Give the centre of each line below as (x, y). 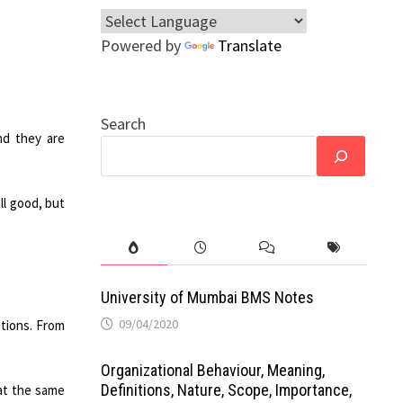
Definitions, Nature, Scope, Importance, (226, 390)
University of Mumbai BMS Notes (207, 297)
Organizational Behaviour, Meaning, (212, 370)
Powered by (142, 45)
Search (123, 124)
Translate (249, 45)
